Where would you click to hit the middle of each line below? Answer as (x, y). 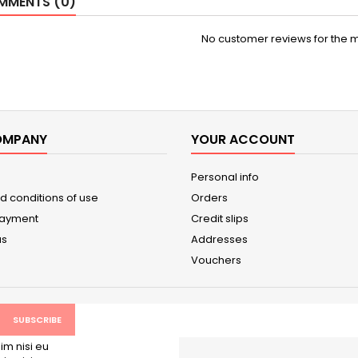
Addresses (219, 239)
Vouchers (216, 260)
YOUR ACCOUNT (243, 139)
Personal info (225, 177)
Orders (209, 198)
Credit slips (220, 219)
